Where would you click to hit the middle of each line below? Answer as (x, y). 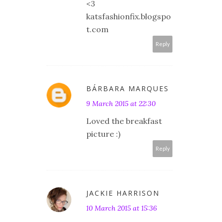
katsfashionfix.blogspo (129, 16)
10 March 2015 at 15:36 (122, 208)
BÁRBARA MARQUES (128, 88)
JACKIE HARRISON (123, 193)
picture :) (103, 134)
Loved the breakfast (124, 121)
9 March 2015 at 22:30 (121, 103)
